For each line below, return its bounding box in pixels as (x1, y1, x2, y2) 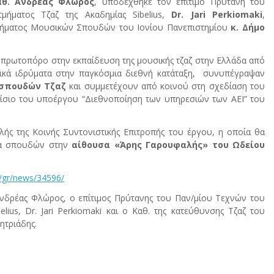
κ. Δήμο (231, 21, 265, 33)
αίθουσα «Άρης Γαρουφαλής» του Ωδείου (72, 138, 265, 150)
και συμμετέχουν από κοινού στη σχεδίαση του (66, 80, 265, 92)
